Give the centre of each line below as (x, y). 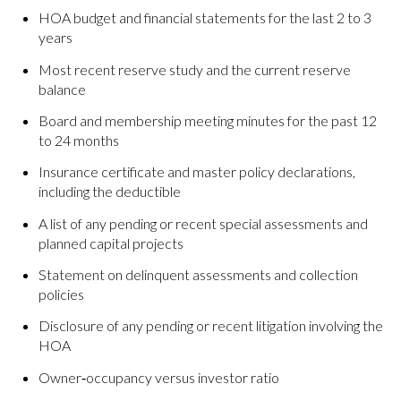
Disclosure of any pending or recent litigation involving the (210, 326)
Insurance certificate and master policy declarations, (196, 172)
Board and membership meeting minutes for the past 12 (207, 121)
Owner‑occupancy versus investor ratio (158, 377)
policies (61, 294)
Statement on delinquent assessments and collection (198, 274)
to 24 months (78, 141)
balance (62, 89)
